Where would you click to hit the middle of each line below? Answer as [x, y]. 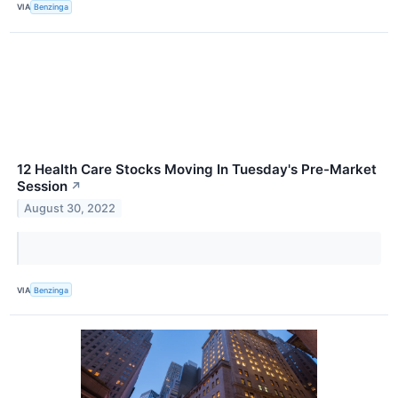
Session [42, 186]
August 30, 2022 [70, 208]
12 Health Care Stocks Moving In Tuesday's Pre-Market [197, 169]
